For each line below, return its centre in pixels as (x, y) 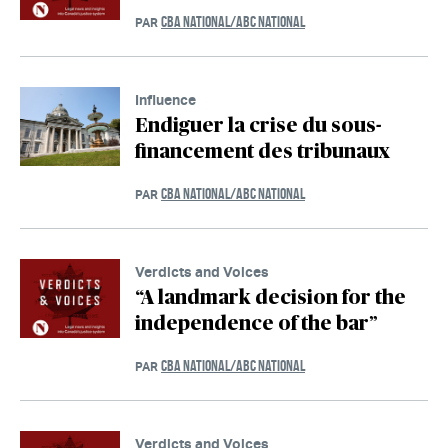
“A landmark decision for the (270, 297)
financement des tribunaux (262, 151)
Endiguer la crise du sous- (258, 125)
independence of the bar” (256, 323)
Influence (165, 99)
